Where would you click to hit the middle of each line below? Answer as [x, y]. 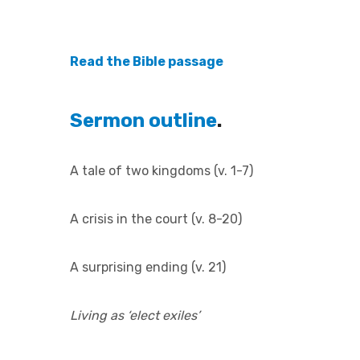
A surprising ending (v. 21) [148, 267]
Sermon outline [143, 121]
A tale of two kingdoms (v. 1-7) [162, 171]
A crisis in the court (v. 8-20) [156, 219]
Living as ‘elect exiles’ [135, 315]
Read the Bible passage [147, 61]
